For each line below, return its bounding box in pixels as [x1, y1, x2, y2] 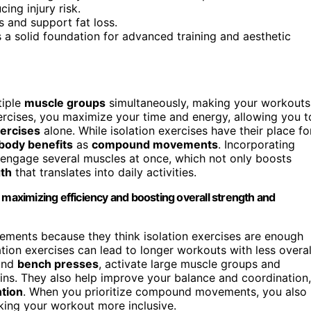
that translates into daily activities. [12, 165, 196, 179]
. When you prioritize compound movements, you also [23, 284, 307, 299]
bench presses [17, 256, 99, 271]
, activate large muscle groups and [99, 256, 280, 271]
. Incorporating [218, 137, 295, 151]
